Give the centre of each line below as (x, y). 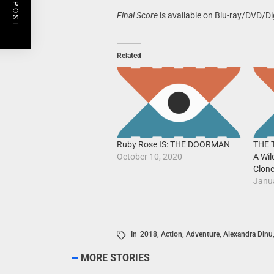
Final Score (137, 15)
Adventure (202, 235)
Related (129, 56)
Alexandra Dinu (248, 235)
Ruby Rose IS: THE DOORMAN (173, 145)
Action (171, 235)
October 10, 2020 (149, 157)
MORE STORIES (115, 258)
